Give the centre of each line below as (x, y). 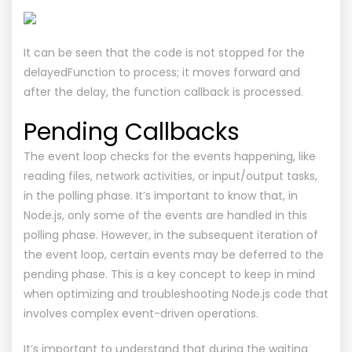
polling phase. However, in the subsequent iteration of (171, 235)
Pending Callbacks (132, 132)
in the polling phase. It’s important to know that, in (161, 195)
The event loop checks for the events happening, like (170, 156)
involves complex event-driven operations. (141, 313)
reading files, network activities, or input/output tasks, (170, 176)
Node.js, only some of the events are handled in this (165, 215)
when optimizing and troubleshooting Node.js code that (176, 293)
